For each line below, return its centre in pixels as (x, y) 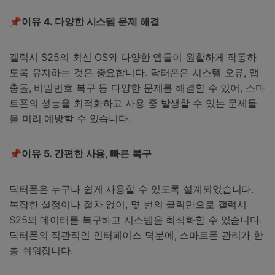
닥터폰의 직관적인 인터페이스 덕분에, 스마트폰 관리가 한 (137, 235)
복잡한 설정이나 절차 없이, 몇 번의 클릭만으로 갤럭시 (128, 205)
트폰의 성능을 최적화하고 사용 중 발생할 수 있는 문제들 (134, 103)
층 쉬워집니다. (41, 251)
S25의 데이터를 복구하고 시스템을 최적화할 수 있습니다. (136, 220)
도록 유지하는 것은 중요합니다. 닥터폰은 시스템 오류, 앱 (134, 72)
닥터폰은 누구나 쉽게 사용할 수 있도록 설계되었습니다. (132, 189)
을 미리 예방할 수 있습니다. (70, 118)
